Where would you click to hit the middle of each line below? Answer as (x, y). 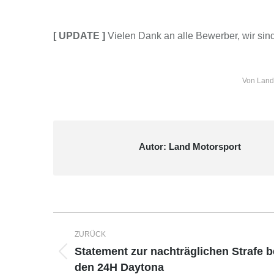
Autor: (153, 146)
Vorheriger (97, 258)
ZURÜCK (90, 234)
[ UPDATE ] (79, 35)
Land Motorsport (204, 146)
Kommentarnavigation (150, 223)
